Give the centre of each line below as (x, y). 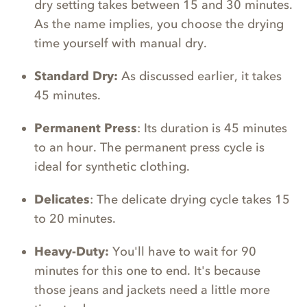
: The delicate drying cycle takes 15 (190, 199)
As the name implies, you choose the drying (159, 24)
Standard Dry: (76, 76)
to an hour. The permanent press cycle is (149, 147)
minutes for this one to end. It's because (147, 270)
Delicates (62, 199)
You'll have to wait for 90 (183, 251)
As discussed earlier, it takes (200, 76)
